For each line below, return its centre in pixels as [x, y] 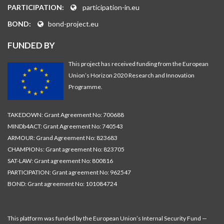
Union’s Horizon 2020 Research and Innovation [131, 75]
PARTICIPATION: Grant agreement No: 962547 [69, 172]
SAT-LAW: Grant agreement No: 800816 [60, 161]
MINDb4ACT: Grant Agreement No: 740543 [65, 126]
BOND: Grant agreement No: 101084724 [62, 184]
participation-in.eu [111, 7]
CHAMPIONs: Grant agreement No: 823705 [66, 149]
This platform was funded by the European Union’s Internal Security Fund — [107, 218]
